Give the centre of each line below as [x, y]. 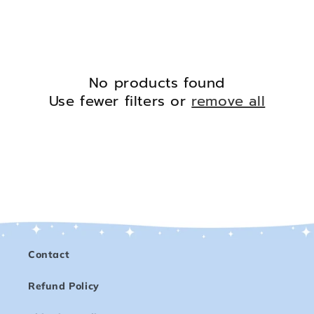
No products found [157, 83]
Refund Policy [64, 286]
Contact [49, 254]
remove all [228, 101]
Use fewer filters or [120, 101]
